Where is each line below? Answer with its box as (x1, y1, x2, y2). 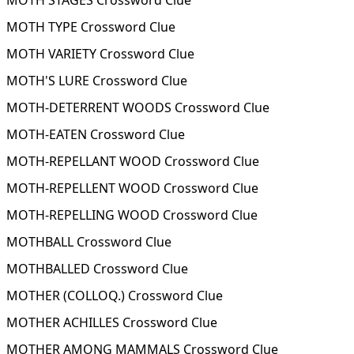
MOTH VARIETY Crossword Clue (6, 45, 194, 62)
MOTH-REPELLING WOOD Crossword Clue (6, 206, 258, 224)
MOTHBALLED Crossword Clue (6, 260, 188, 277)
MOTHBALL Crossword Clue (6, 233, 171, 250)
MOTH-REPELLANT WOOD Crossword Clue (6, 153, 259, 170)
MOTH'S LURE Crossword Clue (6, 72, 187, 89)
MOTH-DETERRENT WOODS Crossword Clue (6, 99, 269, 116)
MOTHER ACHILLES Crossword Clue (6, 314, 217, 331)
